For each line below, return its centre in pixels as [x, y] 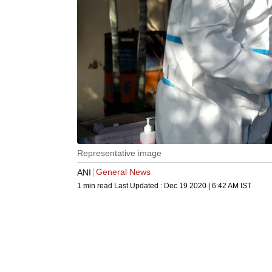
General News [123, 172]
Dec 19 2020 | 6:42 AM [201, 186]
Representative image [119, 153]
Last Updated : [139, 186]
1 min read [96, 186]
